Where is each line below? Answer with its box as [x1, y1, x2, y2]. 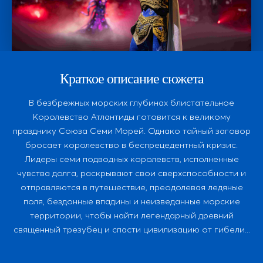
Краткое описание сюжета [59, 71, 204, 87]
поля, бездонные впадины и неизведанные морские [23, 195, 240, 207]
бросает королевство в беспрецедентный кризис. [25, 139, 238, 151]
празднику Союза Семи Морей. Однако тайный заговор [12, 125, 251, 137]
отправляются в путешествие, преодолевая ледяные [20, 181, 243, 193]
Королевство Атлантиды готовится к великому [32, 111, 231, 123]
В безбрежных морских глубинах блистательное [29, 97, 234, 109]
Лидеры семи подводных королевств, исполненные [24, 153, 239, 165]
